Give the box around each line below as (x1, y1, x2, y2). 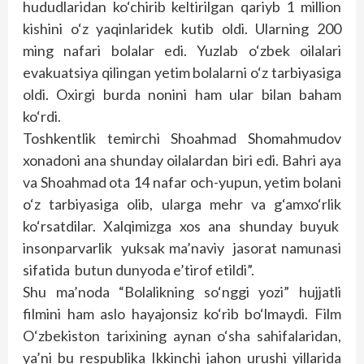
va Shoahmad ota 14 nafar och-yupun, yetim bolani (23, 173, 341, 191)
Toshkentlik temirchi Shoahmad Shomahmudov (23, 129, 341, 147)
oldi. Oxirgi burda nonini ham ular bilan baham (23, 85, 341, 103)
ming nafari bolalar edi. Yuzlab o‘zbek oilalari (23, 41, 341, 59)
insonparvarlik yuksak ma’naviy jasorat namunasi (23, 239, 341, 257)
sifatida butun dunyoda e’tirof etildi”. (23, 261, 254, 279)
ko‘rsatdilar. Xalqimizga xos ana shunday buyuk (23, 217, 341, 235)
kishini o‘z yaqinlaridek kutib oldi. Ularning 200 (23, 19, 341, 37)
